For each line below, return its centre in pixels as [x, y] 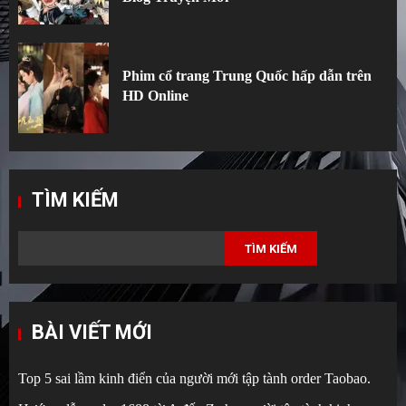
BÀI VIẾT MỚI [92, 333]
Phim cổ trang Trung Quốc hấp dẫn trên [247, 75]
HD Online [155, 95]
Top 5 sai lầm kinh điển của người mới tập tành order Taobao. [194, 379]
